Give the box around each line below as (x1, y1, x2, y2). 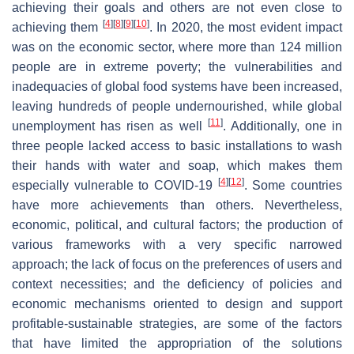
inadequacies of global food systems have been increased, (12, 79, 342, 93)
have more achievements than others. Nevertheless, (12, 198, 342, 212)
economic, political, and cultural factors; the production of (12, 217, 342, 232)
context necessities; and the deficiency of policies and (12, 277, 342, 291)
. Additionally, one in (222, 119, 342, 133)
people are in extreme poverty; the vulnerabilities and (12, 59, 342, 73)
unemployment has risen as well (12, 119, 208, 133)
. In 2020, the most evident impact (149, 20, 342, 34)
